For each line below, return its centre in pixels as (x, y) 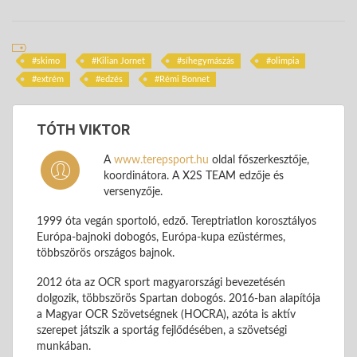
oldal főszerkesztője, (259, 160)
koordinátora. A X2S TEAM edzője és (194, 176)
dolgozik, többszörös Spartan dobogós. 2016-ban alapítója (178, 298)
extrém (50, 79)
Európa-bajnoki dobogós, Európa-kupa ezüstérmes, (161, 237)
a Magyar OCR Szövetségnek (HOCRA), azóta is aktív (166, 314)
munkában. (64, 346)
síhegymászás (208, 61)
